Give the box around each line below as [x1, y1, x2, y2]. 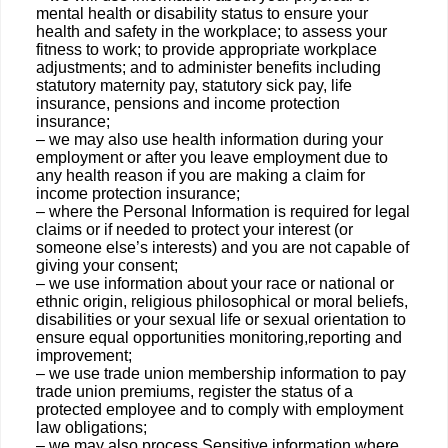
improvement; [36, 347, 132, 364]
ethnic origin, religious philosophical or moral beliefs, [36, 293, 408, 310]
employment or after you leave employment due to [36, 149, 388, 166]
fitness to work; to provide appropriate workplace [36, 41, 377, 58]
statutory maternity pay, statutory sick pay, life [36, 77, 352, 94]
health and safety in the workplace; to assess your [36, 23, 387, 40]
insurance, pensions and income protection [36, 95, 340, 112]
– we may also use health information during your [36, 131, 383, 148]
